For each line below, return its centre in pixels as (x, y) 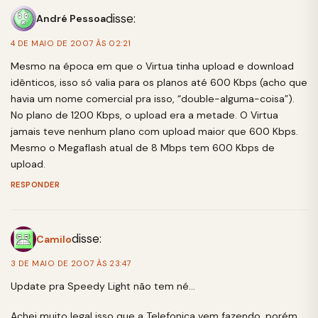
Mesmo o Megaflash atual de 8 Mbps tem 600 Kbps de (143, 148)
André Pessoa (71, 19)
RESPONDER (35, 184)
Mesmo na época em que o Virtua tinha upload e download (152, 66)
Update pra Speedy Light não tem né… (103, 286)
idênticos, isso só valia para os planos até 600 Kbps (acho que (159, 82)
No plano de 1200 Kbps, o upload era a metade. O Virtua (144, 115)
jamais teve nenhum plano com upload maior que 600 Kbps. (154, 131)
